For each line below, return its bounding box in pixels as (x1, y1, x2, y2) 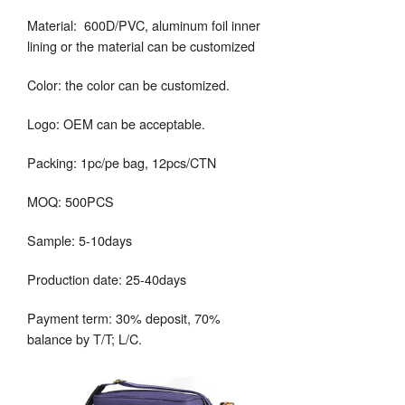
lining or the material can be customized (27, 36, 255, 55)
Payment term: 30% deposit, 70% (27, 308, 221, 327)
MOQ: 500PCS (27, 192, 114, 211)
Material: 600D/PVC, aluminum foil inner (27, 15, 260, 34)
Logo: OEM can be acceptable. (27, 114, 205, 133)
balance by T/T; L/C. (27, 329, 142, 348)
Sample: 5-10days (27, 231, 132, 250)
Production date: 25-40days (27, 269, 186, 288)
